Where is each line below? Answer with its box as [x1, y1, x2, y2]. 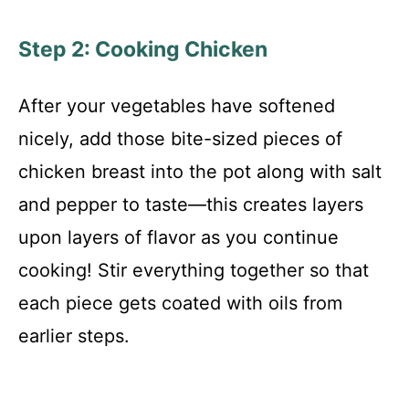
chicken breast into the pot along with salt [18, 161, 382, 184]
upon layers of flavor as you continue [18, 226, 339, 249]
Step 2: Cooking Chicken [18, 37, 267, 63]
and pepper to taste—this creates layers [18, 194, 363, 216]
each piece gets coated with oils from [18, 292, 342, 315]
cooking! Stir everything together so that [18, 259, 369, 282]
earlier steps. [18, 325, 130, 348]
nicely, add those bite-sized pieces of [18, 128, 342, 151]
